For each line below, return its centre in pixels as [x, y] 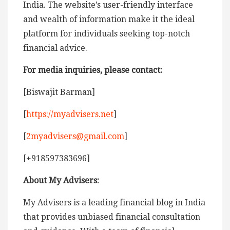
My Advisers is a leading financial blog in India [114, 202]
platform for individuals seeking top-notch [107, 33]
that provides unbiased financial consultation [112, 217]
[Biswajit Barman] [59, 92]
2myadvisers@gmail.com [75, 136]
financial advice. [55, 48]
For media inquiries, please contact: [93, 70]
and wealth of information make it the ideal [109, 19]
